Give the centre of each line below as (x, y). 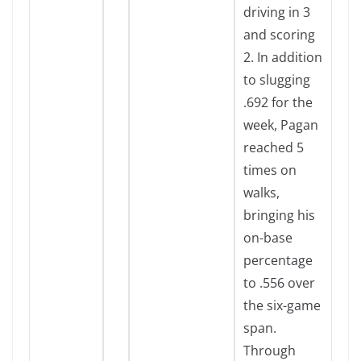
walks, (261, 193)
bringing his (279, 215)
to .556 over (279, 283)
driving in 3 (277, 12)
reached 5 (274, 147)
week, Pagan (281, 125)
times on (270, 170)
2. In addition (283, 57)
